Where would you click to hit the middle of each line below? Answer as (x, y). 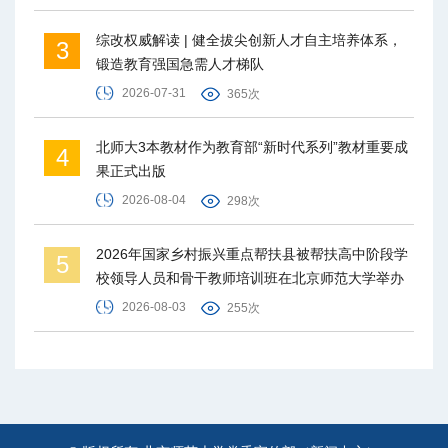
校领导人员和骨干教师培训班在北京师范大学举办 (250, 278)
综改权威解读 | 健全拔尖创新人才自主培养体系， (249, 40)
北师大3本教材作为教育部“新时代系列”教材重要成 (252, 147)
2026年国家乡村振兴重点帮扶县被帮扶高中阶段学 (252, 254)
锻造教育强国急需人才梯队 (180, 64)
